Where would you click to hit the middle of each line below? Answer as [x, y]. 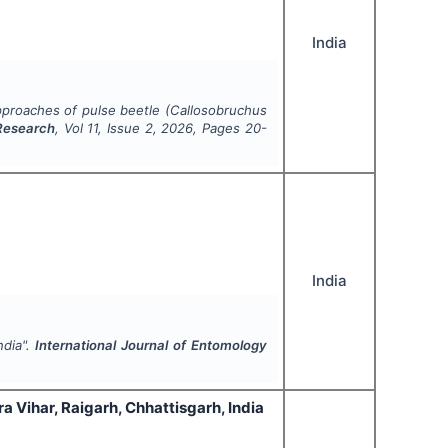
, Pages [217, 128]
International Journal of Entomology [151, 345]
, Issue [121, 128]
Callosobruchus [218, 110]
